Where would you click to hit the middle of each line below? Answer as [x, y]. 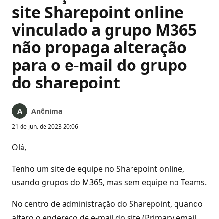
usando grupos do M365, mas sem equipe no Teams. [109, 182]
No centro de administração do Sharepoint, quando [107, 204]
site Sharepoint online [98, 12]
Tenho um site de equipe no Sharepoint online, [98, 169]
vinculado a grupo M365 [104, 30]
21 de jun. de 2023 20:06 [45, 126]
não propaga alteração [99, 47]
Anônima [47, 111]
